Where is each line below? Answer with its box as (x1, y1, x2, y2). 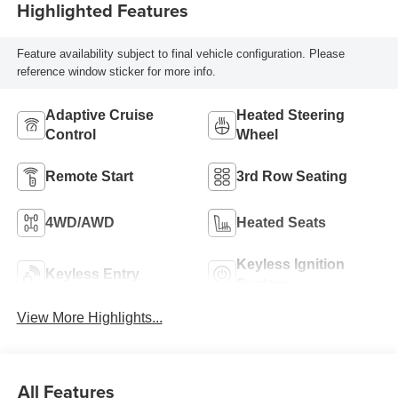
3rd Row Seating (236, 168, 347, 184)
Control (44, 126, 96, 142)
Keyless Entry (44, 266, 139, 282)
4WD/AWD (44, 214, 115, 230)
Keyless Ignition (236, 256, 345, 272)
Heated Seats (236, 214, 326, 230)
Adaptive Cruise (44, 107, 154, 123)
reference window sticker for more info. (16, 65, 216, 79)
